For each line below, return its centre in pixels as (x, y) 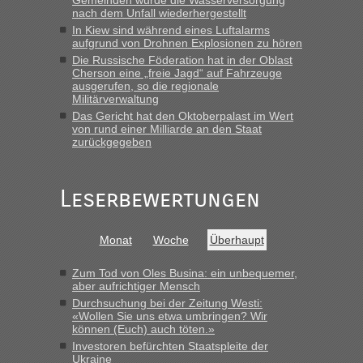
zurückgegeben (112, 142)
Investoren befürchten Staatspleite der (170, 346)
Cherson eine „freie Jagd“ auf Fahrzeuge (177, 73)
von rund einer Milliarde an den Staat (167, 129)
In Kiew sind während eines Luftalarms (171, 30)
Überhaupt (237, 240)
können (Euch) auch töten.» (143, 329)
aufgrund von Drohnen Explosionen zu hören (187, 43)
